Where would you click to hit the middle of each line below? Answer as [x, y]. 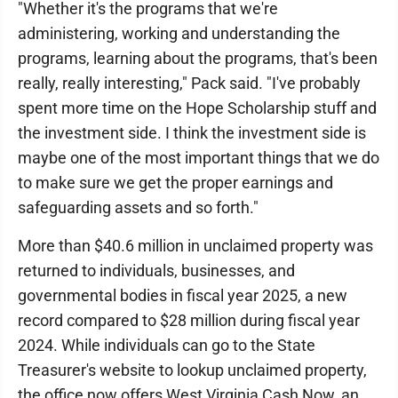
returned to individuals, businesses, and [156, 270]
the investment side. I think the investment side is [192, 132]
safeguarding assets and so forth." [138, 207]
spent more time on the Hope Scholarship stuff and [197, 107]
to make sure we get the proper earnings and [175, 182]
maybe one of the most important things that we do [199, 157]
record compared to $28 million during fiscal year [189, 320]
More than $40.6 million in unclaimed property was [195, 245]
